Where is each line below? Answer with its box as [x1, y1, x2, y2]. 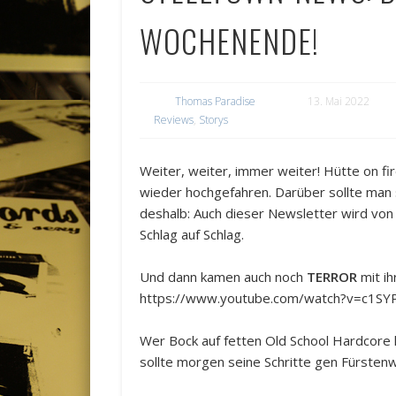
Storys [199, 112, 229, 128]
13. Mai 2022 [308, 94, 370, 110]
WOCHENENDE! [140, 17, 327, 65]
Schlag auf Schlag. [140, 225, 245, 244]
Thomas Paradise [175, 94, 256, 110]
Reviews [154, 112, 194, 128]
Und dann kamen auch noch [140, 268, 308, 286]
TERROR [307, 268, 358, 286]
